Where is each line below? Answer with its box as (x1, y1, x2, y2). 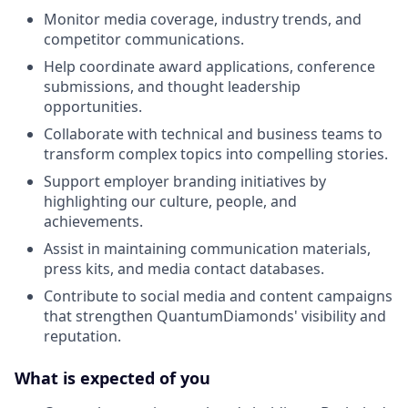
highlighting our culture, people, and (44, 190, 297, 211)
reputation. (44, 325, 121, 346)
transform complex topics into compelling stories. (44, 143, 388, 164)
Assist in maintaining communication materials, (44, 238, 371, 259)
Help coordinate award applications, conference (44, 56, 375, 76)
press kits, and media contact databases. (44, 258, 324, 279)
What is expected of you (15, 366, 210, 389)
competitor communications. (44, 28, 244, 49)
